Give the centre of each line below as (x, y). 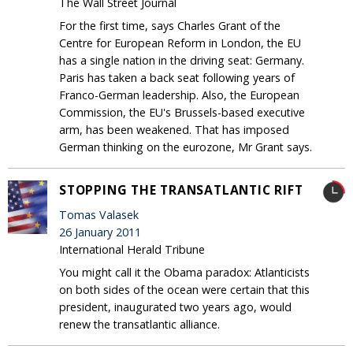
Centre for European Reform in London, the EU (180, 43)
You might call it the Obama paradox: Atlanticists (184, 272)
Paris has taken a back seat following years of (177, 77)
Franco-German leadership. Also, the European (179, 95)
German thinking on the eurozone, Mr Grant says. (186, 147)
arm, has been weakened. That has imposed (174, 129)
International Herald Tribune (132, 249)
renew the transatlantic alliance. (139, 324)
